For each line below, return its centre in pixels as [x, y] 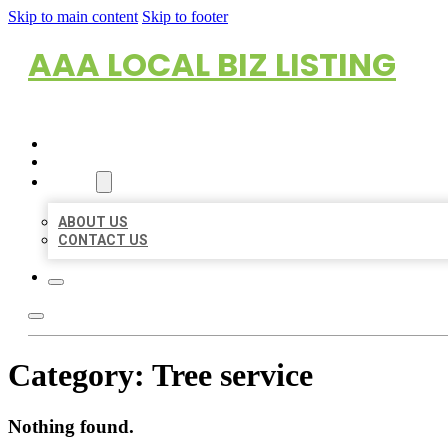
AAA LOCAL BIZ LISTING [212, 64]
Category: [80, 375]
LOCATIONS [87, 162]
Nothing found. [71, 426]
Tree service [232, 375]
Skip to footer [185, 16]
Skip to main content [73, 16]
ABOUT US [93, 222]
